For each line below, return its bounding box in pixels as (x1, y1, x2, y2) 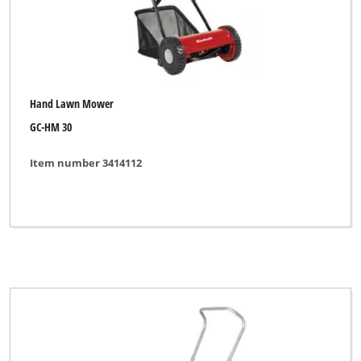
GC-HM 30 (30, 118, 73, 135)
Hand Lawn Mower (30, 96, 114, 112)
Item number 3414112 (30, 156, 143, 171)
